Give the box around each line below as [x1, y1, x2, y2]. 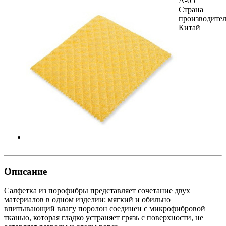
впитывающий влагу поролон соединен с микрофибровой [4, 204, 205, 213]
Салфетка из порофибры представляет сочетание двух [4, 186, 190, 195]
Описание [4, 165, 47, 177]
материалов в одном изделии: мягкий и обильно [4, 195, 171, 204]
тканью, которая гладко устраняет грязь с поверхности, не [4, 213, 203, 222]
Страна [179, 5, 203, 14]
